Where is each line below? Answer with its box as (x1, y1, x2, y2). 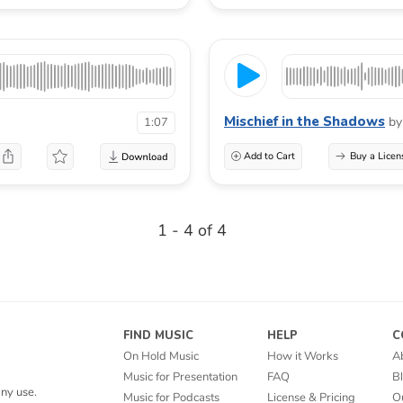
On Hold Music (123, 347, 199, 364)
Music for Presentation (123, 368, 237, 385)
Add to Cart (244, 148, 295, 163)
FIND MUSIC (123, 327, 193, 344)
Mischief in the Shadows (224, 112, 385, 130)
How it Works (266, 347, 338, 364)
